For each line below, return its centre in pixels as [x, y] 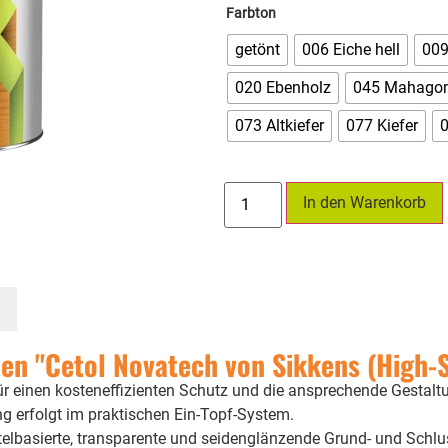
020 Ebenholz [283, 87]
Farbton [251, 13]
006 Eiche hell [351, 49]
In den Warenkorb [365, 202]
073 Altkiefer [279, 125]
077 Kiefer [382, 125]
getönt [257, 49]
